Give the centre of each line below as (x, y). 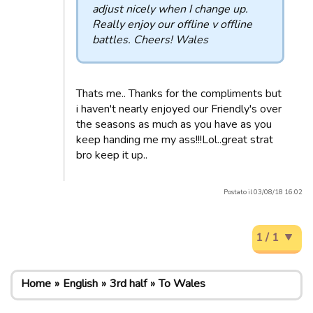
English (80, 284)
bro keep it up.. (112, 155)
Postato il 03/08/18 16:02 (263, 192)
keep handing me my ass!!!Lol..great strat (175, 140)
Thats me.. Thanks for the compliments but (179, 94)
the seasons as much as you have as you (174, 124)
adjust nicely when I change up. (170, 9)
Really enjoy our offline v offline (172, 24)
